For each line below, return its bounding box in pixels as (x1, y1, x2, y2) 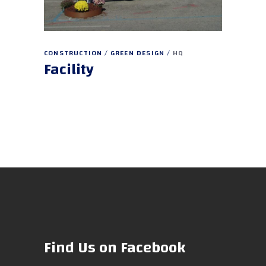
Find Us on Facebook (44, 233, 185, 262)
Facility (44, 55, 94, 84)
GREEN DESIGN (110, 46, 165, 59)
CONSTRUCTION (44, 46, 103, 59)
